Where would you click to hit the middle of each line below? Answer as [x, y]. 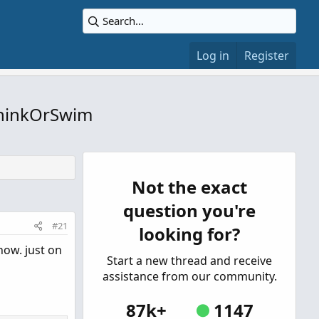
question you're [189, 210]
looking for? [189, 234]
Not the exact [189, 187]
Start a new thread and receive [189, 261]
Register [267, 56]
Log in [213, 56]
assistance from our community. [189, 276]
